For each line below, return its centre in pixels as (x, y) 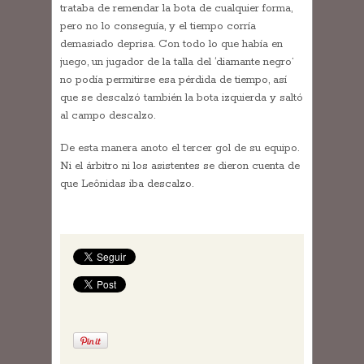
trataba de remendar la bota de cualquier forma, (176, 9)
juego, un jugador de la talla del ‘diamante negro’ (177, 63)
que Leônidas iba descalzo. (127, 184)
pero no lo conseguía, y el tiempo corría (158, 27)
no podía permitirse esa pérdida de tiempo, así (173, 80)
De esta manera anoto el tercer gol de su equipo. (180, 149)
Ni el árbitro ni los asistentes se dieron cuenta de (180, 167)
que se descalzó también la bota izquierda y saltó (182, 98)
